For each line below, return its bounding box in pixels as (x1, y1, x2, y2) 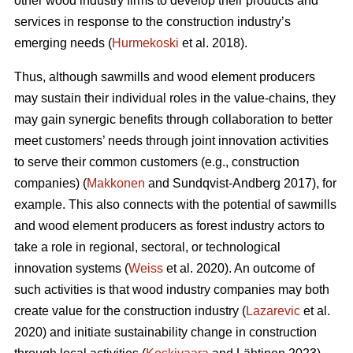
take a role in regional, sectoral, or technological (14, 240, 281, 255)
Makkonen (87, 176, 145, 191)
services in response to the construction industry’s (14, 15, 291, 29)
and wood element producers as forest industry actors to (14, 219, 325, 233)
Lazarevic (246, 304, 300, 318)
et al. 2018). (179, 36, 247, 50)
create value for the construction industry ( (14, 304, 246, 318)
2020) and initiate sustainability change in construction (14, 325, 317, 340)
